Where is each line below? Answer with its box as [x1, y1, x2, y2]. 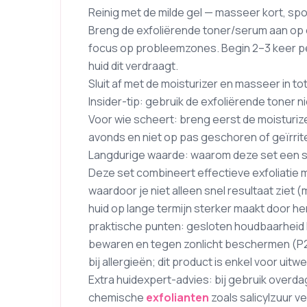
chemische [88, 290, 146, 306]
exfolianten [146, 290, 209, 306]
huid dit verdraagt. [88, 58, 178, 74]
